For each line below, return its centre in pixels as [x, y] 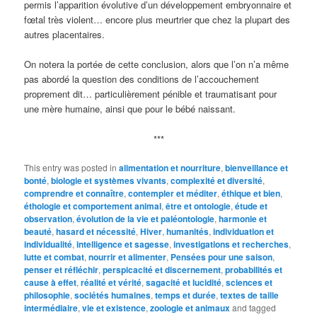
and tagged [253, 307]
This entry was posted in [72, 167]
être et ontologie [198, 206]
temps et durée [186, 295]
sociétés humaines [113, 295]
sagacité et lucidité [184, 282]
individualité [48, 244]
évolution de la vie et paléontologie [146, 218]
